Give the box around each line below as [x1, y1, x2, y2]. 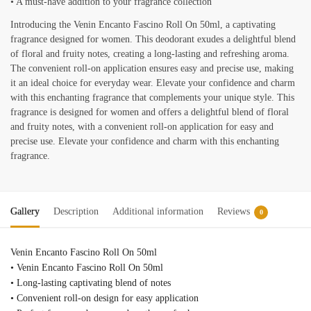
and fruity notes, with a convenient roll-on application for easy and [10, 121, 274, 133]
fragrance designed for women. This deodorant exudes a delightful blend [10, 34, 296, 45]
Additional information [112, 206, 203, 217]
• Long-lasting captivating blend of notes [10, 278, 171, 289]
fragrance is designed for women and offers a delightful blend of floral [10, 107, 289, 118]
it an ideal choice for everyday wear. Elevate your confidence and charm [10, 78, 295, 89]
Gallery [10, 206, 40, 217]
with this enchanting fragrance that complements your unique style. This [10, 92, 294, 103]
